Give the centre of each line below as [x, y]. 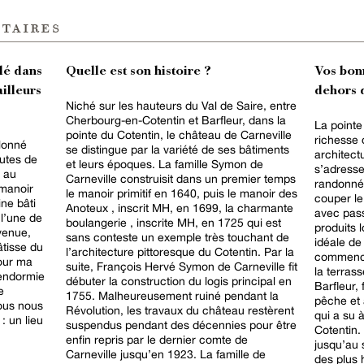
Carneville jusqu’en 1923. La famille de [166, 354]
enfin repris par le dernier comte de [157, 339]
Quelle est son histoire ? [139, 71]
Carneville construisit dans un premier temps [181, 178]
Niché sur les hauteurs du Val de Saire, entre [181, 105]
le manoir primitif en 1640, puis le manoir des [182, 193]
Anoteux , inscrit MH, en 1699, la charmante [121, 208]
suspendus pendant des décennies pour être [181, 325]
